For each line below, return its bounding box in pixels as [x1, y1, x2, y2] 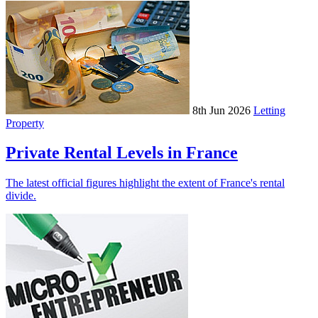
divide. [6, 190, 36, 202]
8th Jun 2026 [192, 104, 251, 116]
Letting [253, 104, 285, 116]
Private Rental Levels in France [6, 143, 238, 163]
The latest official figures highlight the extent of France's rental [6, 177, 285, 190]
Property [6, 116, 44, 129]
